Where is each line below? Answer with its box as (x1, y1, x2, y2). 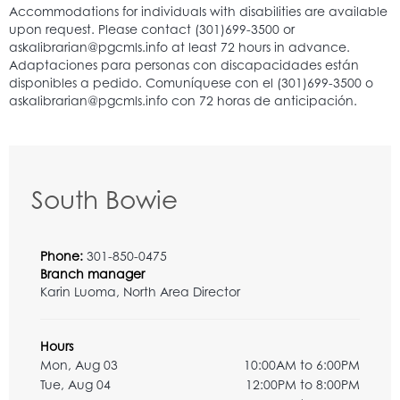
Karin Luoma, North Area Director (40, 283, 240, 299)
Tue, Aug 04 (40, 376, 111, 392)
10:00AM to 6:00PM (244, 356, 360, 372)
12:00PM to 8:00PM (246, 376, 360, 392)
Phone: (40, 247, 87, 263)
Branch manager (40, 265, 145, 281)
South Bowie (31, 183, 178, 215)
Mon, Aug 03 (40, 356, 118, 372)
